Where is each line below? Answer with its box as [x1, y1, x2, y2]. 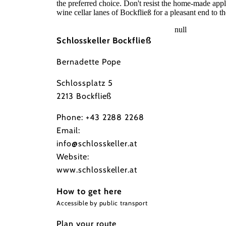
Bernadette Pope [56, 57, 122, 67]
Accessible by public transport [56, 199, 148, 207]
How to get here [56, 186, 122, 197]
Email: [56, 126, 80, 136]
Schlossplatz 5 [56, 78, 114, 88]
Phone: [56, 112, 86, 123]
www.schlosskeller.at [56, 165, 138, 175]
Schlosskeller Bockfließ [56, 35, 151, 45]
